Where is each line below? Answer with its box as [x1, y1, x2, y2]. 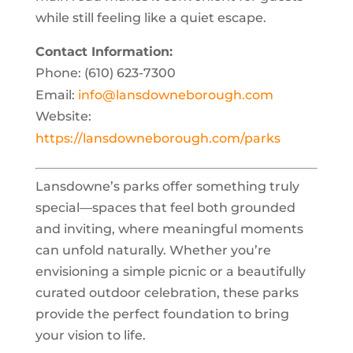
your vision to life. [35, 328, 146, 343]
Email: [35, 87, 78, 102]
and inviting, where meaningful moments [35, 221, 303, 236]
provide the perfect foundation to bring [35, 307, 289, 321]
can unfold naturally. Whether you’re [35, 243, 271, 258]
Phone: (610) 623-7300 [35, 65, 176, 80]
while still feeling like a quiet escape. [35, 10, 266, 25]
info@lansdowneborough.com [77, 87, 273, 102]
